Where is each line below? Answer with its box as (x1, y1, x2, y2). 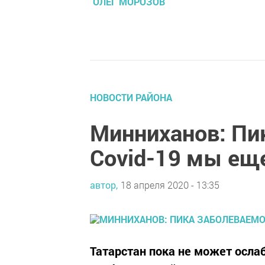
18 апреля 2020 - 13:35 (121, 179, 219, 192)
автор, (90, 179, 118, 192)
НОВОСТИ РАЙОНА (90, 91, 172, 104)
